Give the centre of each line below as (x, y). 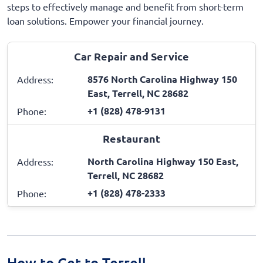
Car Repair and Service (131, 56)
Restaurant (131, 138)
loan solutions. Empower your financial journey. (105, 20)
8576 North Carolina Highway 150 (162, 79)
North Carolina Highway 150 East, (163, 161)
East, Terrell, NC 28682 (138, 93)
